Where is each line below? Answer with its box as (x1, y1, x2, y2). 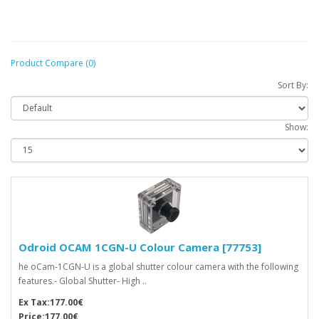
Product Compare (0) (11, 56, 95, 69)
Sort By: (278, 78, 308, 91)
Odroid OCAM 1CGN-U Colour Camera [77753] (19, 239, 261, 254)
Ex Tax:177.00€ (19, 296, 83, 308)
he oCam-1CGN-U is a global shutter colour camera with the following (19, 260, 298, 273)
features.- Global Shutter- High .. (19, 274, 147, 287)
